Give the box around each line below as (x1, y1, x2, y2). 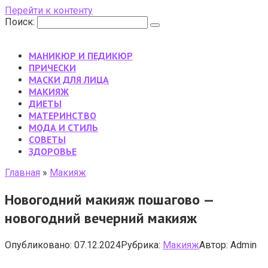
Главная (5, 167, 40, 178)
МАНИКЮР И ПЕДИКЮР (29, 50, 133, 62)
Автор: (199, 239, 228, 251)
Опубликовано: (5, 239, 72, 251)
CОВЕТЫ (29, 133, 66, 145)
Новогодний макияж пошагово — (5, 190, 214, 209)
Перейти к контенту (5, 5, 93, 16)
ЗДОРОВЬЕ (29, 145, 77, 157)
